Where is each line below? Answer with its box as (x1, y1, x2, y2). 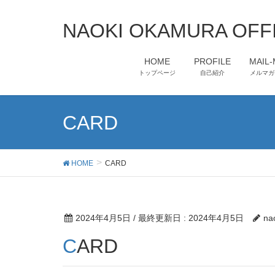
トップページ (139, 69, 176, 76)
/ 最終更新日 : (133, 213, 188, 223)
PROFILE (194, 56, 231, 66)
